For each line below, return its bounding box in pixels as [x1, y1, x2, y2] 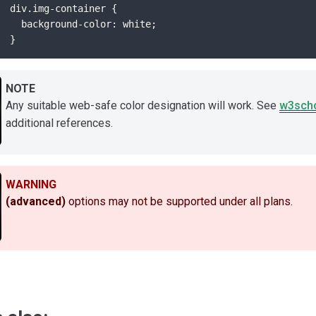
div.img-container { [10, 2, 117, 14]
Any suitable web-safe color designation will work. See [6, 99, 279, 113]
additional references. [6, 116, 113, 130]
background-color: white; [10, 18, 157, 30]
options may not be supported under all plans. [66, 195, 293, 209]
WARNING [6, 177, 56, 191]
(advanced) [6, 195, 66, 209]
